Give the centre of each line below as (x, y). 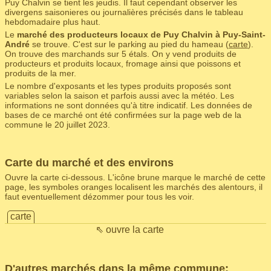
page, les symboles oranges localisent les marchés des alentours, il (134, 187)
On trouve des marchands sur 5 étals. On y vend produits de (121, 54)
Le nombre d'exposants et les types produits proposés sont (118, 86)
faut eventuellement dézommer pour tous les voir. (100, 197)
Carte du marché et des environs (89, 163)
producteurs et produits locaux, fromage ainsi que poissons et (123, 64)
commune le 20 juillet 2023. (57, 125)
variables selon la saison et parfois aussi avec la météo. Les (119, 96)
